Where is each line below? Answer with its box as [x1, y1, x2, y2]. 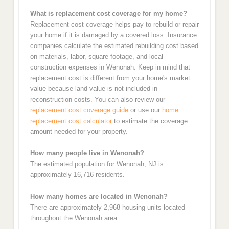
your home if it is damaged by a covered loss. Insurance [30, 31, 197, 39]
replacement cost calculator [30, 117, 112, 125]
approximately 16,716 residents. [30, 171, 125, 179]
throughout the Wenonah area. [30, 214, 119, 222]
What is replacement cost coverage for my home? [30, 9, 187, 17]
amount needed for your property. [30, 127, 128, 135]
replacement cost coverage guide [30, 106, 128, 114]
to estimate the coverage [111, 117, 188, 125]
